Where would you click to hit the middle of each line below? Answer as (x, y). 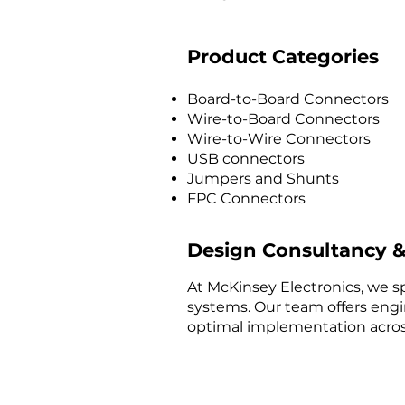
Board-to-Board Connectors (288, 99)
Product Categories (283, 57)
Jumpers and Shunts (263, 179)
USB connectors (246, 159)
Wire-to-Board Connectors (283, 119)
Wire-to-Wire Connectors (279, 139)
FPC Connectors (246, 198)
